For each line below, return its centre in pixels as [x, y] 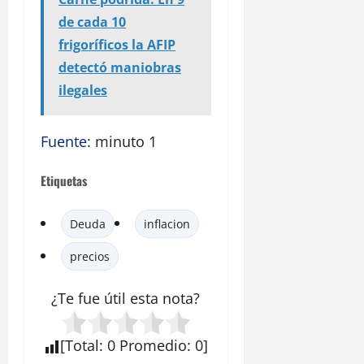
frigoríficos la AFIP [117, 45]
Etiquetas [64, 181]
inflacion [167, 224]
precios [90, 257]
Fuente [64, 142]
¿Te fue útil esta [107, 299]
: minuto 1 [122, 142]
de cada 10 [92, 22]
